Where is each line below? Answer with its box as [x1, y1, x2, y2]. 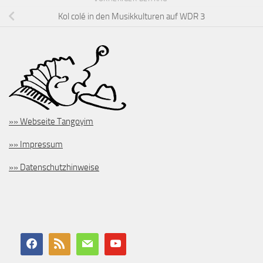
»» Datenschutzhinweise [9, 162, 99, 173]
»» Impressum [9, 139, 63, 150]
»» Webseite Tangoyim [9, 116, 93, 127]
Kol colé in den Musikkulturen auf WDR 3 [58, 11, 205, 22]
